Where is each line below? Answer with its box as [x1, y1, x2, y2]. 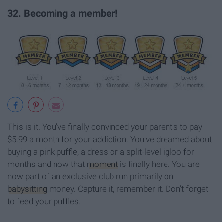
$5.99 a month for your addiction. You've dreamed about [7, 134, 212, 145]
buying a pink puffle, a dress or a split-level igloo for [7, 147, 194, 157]
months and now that [7, 159, 87, 169]
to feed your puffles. [7, 196, 81, 207]
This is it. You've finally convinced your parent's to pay [7, 122, 202, 132]
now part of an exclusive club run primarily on [7, 171, 173, 182]
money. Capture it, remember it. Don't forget [47, 184, 208, 194]
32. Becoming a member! [7, 7, 117, 19]
